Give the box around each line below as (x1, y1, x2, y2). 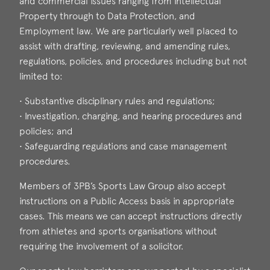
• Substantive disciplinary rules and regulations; (19, 95, 215, 107)
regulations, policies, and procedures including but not (19, 55, 247, 67)
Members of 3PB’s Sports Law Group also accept (19, 180, 226, 192)
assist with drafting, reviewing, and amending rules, (19, 40, 230, 52)
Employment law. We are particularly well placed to (19, 25, 237, 37)
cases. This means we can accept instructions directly (19, 210, 242, 222)
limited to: (19, 71, 63, 82)
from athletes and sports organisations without (19, 225, 217, 237)
